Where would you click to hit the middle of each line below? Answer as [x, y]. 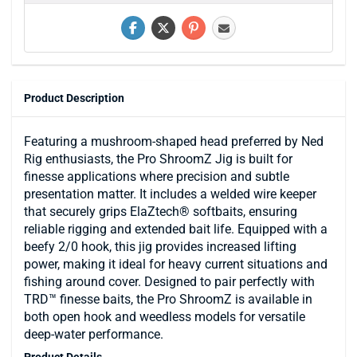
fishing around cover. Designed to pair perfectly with [169, 281]
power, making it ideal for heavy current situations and [176, 264]
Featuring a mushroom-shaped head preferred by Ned [174, 141]
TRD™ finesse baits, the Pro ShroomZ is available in [168, 299]
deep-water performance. [94, 334]
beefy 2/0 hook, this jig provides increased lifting [160, 246]
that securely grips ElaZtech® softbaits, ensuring [161, 211]
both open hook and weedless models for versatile [165, 316]
